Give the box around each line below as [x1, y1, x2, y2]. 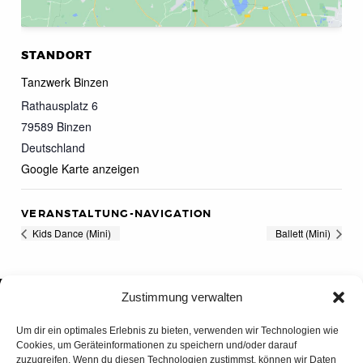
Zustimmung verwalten [121, 290, 242, 304]
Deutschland [21, 139, 85, 156]
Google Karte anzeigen [21, 160, 139, 177]
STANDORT [21, 47, 92, 63]
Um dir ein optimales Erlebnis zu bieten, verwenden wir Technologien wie [16, 325, 339, 336]
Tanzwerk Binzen [21, 73, 109, 90]
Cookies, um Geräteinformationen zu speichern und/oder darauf [16, 340, 297, 351]
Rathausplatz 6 [21, 96, 98, 113]
